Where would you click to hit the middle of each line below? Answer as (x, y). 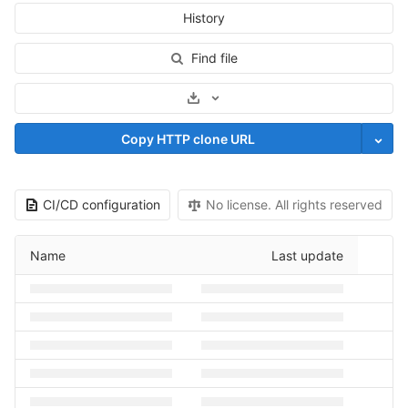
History (204, 18)
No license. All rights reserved (294, 204)
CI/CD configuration (102, 204)
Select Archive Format (272, 97)
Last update (307, 255)
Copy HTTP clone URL (188, 138)
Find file (214, 58)
